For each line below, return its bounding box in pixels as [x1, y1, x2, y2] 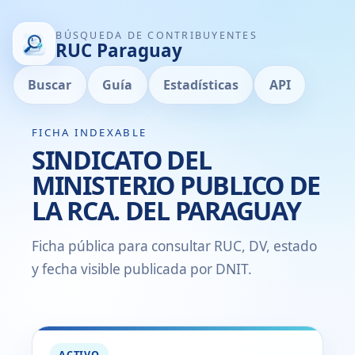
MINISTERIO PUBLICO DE [32, 167, 321, 202]
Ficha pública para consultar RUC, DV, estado [32, 236, 317, 255]
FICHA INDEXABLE [32, 124, 147, 139]
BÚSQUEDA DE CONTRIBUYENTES [55, 28, 258, 42]
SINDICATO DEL [32, 142, 212, 177]
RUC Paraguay [55, 37, 183, 63]
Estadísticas [162, 76, 239, 94]
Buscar [28, 76, 72, 94]
